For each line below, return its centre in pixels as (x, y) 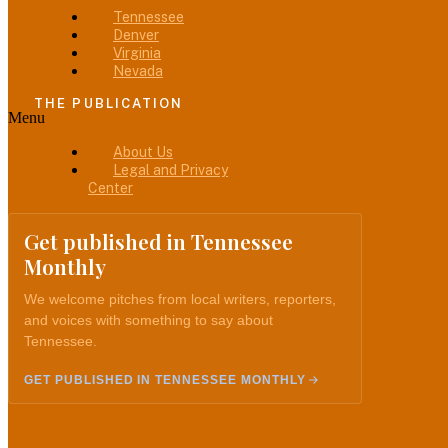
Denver (136, 34)
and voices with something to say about (148, 320)
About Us (143, 152)
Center (110, 188)
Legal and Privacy (170, 170)
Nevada (138, 70)
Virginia (137, 52)
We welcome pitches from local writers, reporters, (180, 299)
